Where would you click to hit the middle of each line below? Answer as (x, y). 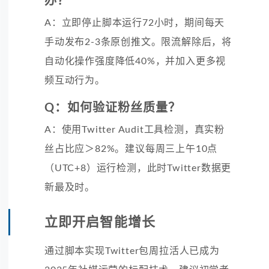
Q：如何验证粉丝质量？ (113, 108)
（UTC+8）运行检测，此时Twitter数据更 (138, 168)
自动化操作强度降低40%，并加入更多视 (135, 61)
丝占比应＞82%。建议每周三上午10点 (131, 149)
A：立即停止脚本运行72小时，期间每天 (135, 23)
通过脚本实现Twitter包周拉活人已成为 (132, 251)
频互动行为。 (75, 80)
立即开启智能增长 (100, 222)
